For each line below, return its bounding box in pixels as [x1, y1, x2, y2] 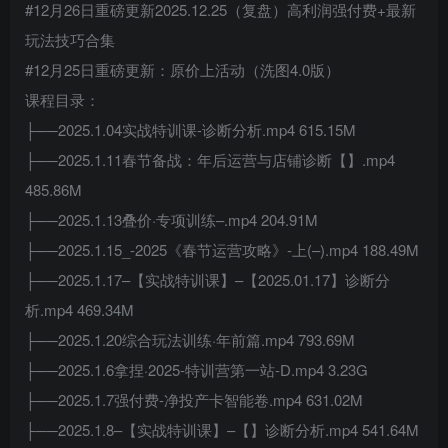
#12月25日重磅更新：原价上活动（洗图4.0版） [25, 59, 340, 80]
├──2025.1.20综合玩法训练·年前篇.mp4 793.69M [25, 329, 355, 350]
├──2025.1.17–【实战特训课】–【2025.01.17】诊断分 [25, 269, 390, 290]
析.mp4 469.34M [25, 299, 134, 320]
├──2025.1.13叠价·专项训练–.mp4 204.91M [25, 209, 318, 230]
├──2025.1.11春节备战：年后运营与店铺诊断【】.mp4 [25, 149, 395, 170]
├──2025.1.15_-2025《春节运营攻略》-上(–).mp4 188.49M [25, 239, 419, 260]
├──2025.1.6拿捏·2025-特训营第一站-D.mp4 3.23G [25, 359, 368, 380]
